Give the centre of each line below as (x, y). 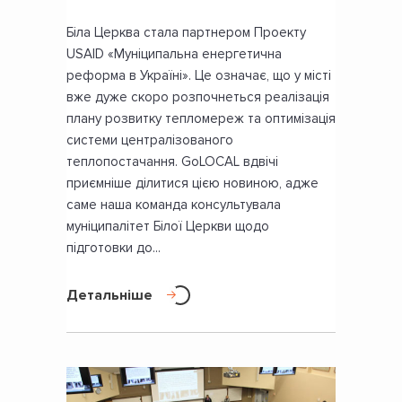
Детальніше (109, 295)
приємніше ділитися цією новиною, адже (192, 183)
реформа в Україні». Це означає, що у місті (199, 75)
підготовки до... (114, 247)
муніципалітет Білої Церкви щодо (168, 226)
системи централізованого (150, 140)
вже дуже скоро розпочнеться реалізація (198, 96)
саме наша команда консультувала (174, 204)
